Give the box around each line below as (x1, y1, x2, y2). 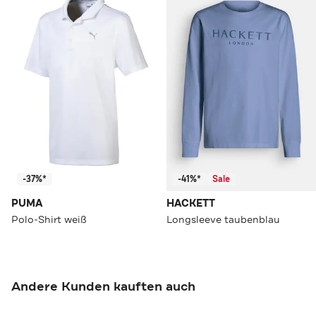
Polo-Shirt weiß (11, 213, 87, 226)
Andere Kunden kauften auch (11, 278, 195, 296)
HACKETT (166, 197, 215, 211)
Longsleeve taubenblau (166, 213, 280, 226)
